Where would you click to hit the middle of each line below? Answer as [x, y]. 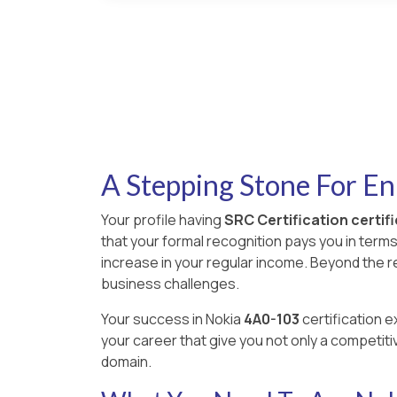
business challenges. [170, 283]
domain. [126, 361]
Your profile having [161, 219]
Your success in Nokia [172, 319]
